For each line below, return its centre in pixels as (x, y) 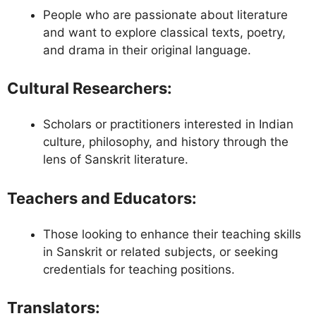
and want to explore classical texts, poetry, (164, 32)
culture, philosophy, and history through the (166, 142)
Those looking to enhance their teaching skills (172, 234)
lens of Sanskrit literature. (116, 160)
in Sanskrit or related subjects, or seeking (160, 251)
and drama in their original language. (147, 50)
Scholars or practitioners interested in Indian (168, 124)
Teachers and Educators (99, 198)
